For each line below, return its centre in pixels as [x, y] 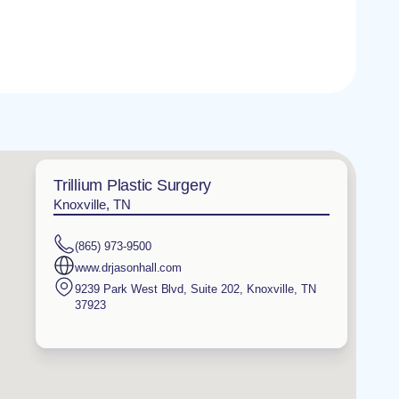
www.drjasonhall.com [129, 267]
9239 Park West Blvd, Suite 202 [158, 289]
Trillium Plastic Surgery [132, 185]
